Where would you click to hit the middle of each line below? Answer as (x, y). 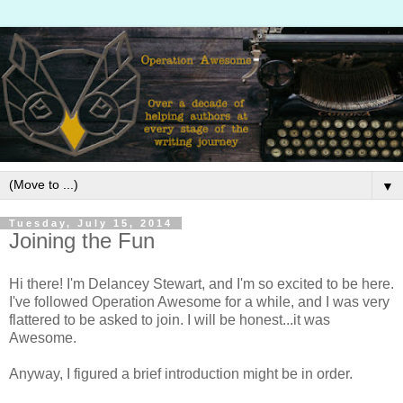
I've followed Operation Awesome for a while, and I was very (199, 301)
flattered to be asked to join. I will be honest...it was (170, 319)
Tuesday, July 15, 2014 (91, 224)
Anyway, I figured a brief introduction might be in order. (181, 373)
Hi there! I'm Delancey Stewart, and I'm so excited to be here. (201, 283)
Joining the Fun (82, 241)
